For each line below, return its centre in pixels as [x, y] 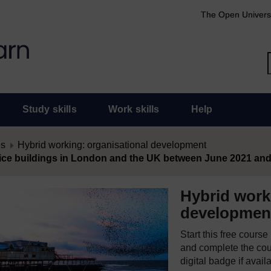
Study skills [49, 109]
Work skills [134, 109]
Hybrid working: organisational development [112, 145]
